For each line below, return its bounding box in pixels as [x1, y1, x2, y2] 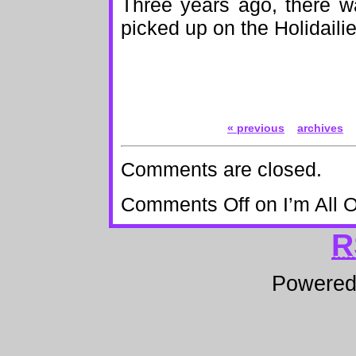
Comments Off [121, 192, 250, 215]
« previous [227, 121, 284, 134]
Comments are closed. [121, 158, 322, 181]
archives [297, 121, 343, 134]
